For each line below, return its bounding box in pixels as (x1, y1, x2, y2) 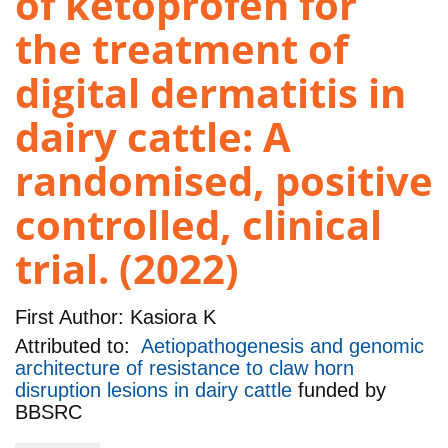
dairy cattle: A (15, 109, 291, 165)
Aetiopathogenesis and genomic (141, 335, 424, 358)
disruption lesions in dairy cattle (15, 379, 298, 402)
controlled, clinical (15, 197, 382, 253)
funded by (298, 379, 386, 402)
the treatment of (15, 21, 348, 77)
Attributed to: (15, 335, 141, 358)
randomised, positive (15, 153, 433, 209)
